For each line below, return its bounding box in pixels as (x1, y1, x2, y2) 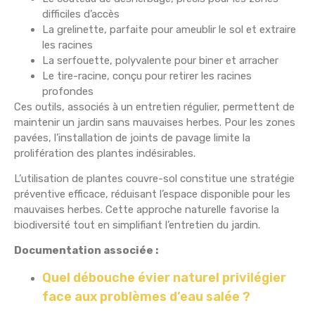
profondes (42, 84, 94, 98)
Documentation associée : (14, 244, 158, 257)
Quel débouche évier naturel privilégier (42, 269, 286, 285)
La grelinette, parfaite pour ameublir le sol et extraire (42, 22, 296, 36)
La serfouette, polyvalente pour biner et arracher (42, 53, 278, 67)
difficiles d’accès (42, 7, 120, 20)
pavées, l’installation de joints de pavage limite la (14, 131, 250, 144)
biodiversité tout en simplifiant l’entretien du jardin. (14, 218, 260, 231)
